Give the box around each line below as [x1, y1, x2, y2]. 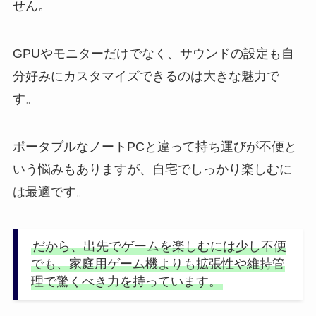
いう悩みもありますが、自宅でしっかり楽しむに [12, 162, 292, 177]
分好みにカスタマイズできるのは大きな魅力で [12, 69, 279, 84]
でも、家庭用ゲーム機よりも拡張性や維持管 [30, 257, 285, 272]
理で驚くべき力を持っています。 [30, 274, 221, 289]
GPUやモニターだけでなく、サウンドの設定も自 [12, 47, 294, 61]
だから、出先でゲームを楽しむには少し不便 [32, 239, 286, 254]
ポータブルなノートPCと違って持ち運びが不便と [12, 140, 297, 154]
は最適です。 [12, 185, 89, 200]
